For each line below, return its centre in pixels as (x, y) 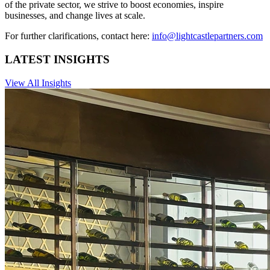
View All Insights (38, 83)
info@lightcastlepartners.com (207, 36)
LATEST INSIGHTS (57, 60)
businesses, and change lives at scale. (75, 16)
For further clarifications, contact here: (78, 36)
